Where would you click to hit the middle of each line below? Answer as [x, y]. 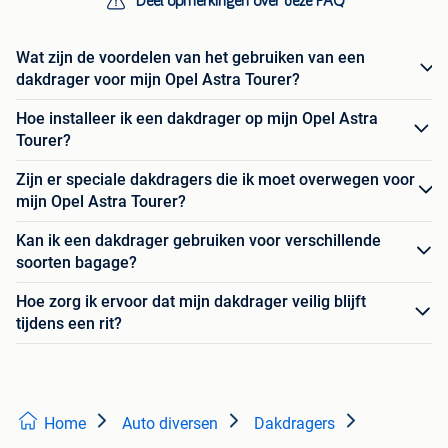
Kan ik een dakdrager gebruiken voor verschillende [198, 240]
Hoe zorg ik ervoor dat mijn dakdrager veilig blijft [191, 301]
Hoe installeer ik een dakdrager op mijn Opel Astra [197, 118]
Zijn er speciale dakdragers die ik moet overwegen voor [215, 179]
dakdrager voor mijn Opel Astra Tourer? [158, 79]
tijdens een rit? [69, 323]
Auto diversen [170, 423]
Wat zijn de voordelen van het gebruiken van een [190, 57]
